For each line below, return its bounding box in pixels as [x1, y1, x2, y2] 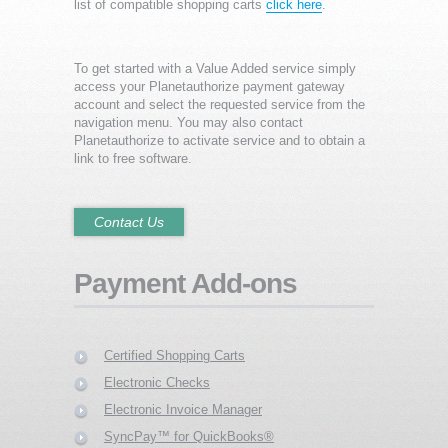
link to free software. [74, 150, 192, 166]
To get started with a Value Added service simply [74, 60, 356, 76]
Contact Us [94, 213, 164, 230]
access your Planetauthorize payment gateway [74, 78, 345, 94]
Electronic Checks [104, 374, 210, 390]
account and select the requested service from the [74, 96, 365, 112]
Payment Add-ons [74, 267, 297, 299]
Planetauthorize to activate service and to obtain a [74, 132, 365, 148]
